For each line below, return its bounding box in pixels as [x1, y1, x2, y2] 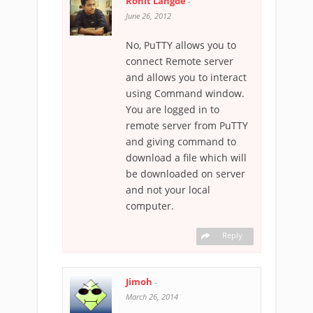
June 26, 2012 [126, 10, 171, 21]
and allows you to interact [126, 70, 247, 84]
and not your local [126, 182, 210, 196]
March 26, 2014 [126, 291, 178, 302]
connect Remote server [126, 54, 233, 68]
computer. [126, 198, 174, 212]
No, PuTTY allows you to [126, 38, 236, 52]
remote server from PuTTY [126, 118, 248, 132]
